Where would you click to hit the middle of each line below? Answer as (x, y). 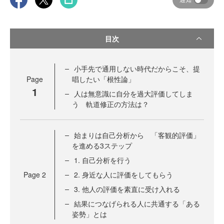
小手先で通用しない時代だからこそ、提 (137, 69)
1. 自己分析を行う (102, 160)
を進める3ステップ (102, 146)
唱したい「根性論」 (103, 79)
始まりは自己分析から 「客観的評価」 (137, 135)
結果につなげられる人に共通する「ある (137, 204)
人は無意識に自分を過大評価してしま (133, 94)
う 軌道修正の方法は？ (110, 104)
